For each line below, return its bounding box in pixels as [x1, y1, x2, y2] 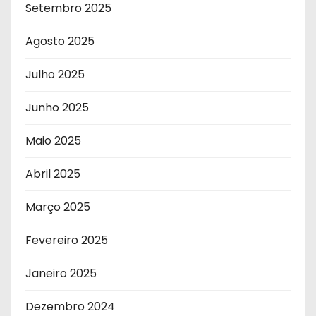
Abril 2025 [25, 165, 80, 182]
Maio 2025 [25, 132, 81, 149]
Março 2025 [25, 198, 90, 215]
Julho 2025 [25, 66, 85, 83]
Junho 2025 [25, 99, 89, 116]
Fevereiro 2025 [25, 231, 108, 248]
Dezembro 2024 [25, 298, 115, 315]
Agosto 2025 [25, 32, 95, 49]
